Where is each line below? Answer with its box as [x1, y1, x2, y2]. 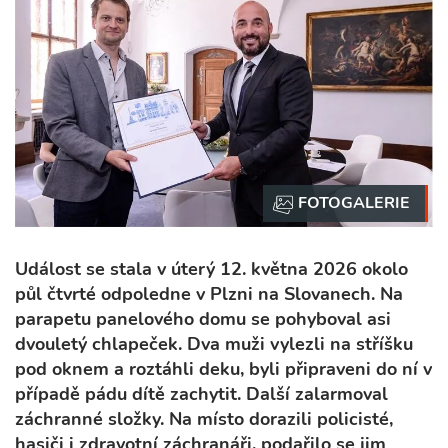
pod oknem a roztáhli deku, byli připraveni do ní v [15, 357, 432, 382]
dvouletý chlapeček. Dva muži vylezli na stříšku [15, 332, 413, 357]
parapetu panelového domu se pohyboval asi [15, 307, 391, 332]
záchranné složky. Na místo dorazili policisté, [15, 407, 393, 432]
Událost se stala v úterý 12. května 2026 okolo [15, 257, 408, 282]
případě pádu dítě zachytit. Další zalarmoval [15, 382, 388, 407]
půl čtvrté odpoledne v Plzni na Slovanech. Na [15, 282, 403, 307]
